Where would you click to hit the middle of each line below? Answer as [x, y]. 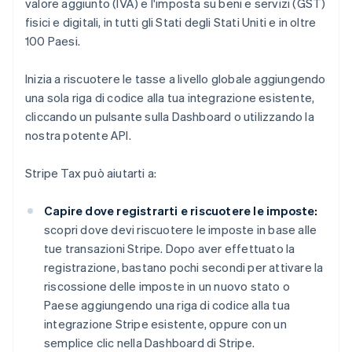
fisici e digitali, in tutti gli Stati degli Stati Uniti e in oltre [171, 22]
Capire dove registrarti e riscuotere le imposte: [181, 211]
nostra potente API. [78, 136]
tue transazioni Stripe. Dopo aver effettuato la [170, 249]
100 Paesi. [53, 41]
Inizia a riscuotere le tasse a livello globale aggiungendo [176, 79]
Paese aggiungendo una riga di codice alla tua [167, 305]
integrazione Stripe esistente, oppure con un [165, 324]
